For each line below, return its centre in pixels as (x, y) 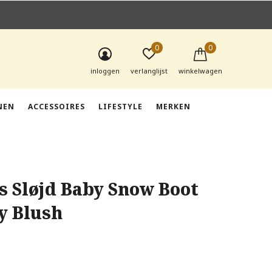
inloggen (105, 71)
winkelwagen (200, 71)
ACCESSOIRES (56, 106)
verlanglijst (149, 71)
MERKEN (173, 106)
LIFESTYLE (120, 106)
